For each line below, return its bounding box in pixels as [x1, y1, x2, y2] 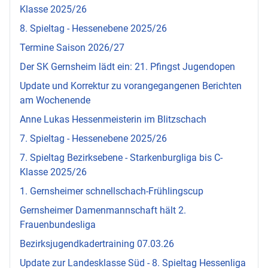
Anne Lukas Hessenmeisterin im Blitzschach [20, 113, 206, 125]
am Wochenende [20, 94, 90, 106]
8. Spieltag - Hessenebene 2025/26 [20, 22, 167, 34]
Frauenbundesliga [20, 218, 96, 230]
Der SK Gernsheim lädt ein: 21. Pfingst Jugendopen [20, 60, 235, 72]
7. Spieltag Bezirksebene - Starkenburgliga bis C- [20, 151, 223, 163]
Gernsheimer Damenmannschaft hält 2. [20, 204, 186, 216]
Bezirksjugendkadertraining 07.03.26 [20, 237, 174, 249]
